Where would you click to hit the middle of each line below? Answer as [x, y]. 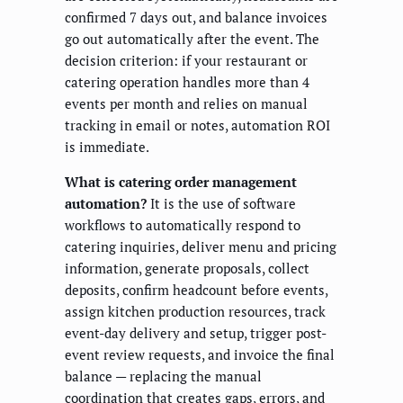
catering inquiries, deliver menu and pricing [201, 247]
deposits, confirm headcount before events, [196, 290]
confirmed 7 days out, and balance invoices [196, 18]
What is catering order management [181, 182]
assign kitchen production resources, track [195, 312]
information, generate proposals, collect [187, 269]
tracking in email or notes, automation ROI [197, 125]
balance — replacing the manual [163, 376]
